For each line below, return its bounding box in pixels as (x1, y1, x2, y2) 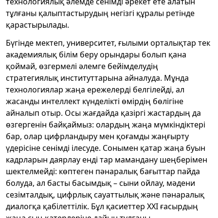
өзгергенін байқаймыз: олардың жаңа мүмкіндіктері (6, 119, 205, 130)
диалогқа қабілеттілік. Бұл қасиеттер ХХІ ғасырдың (6, 200, 198, 212)
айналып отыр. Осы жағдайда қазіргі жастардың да (6, 107, 201, 118)
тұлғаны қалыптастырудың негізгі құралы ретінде (6, 7, 195, 18)
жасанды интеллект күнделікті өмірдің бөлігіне (6, 95, 183, 107)
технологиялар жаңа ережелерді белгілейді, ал (6, 84, 184, 95)
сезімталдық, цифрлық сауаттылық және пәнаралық (6, 189, 204, 200)
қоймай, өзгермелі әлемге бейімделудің (6, 60, 158, 72)
